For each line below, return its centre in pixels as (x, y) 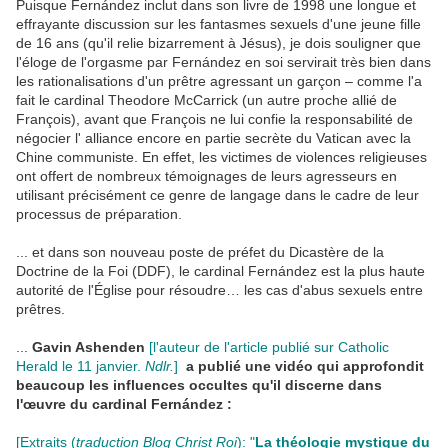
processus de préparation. (99, 214)
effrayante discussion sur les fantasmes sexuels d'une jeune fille (218, 24)
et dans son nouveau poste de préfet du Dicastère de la (208, 252)
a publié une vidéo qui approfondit (305, 366)
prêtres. (40, 309)
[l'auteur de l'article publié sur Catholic (269, 347)
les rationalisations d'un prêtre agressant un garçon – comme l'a (219, 81)
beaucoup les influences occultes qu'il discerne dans (199, 385)
